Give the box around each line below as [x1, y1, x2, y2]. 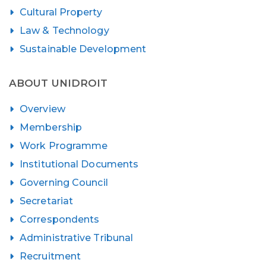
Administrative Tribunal [20, 232, 134, 243]
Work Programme [20, 140, 108, 151]
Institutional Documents [20, 159, 139, 170]
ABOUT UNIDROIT [9, 77, 108, 89]
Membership [20, 122, 82, 133]
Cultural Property [20, 7, 102, 18]
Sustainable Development [20, 43, 147, 55]
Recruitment [20, 251, 81, 262]
